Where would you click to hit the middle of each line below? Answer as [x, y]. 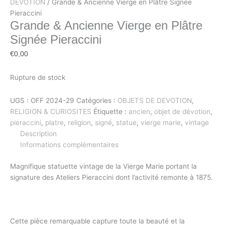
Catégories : [97, 101]
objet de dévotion [182, 112]
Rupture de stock [38, 78]
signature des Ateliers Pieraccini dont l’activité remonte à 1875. [111, 177]
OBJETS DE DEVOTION [155, 101]
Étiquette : [111, 112]
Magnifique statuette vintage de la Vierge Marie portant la [103, 166]
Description [38, 134]
